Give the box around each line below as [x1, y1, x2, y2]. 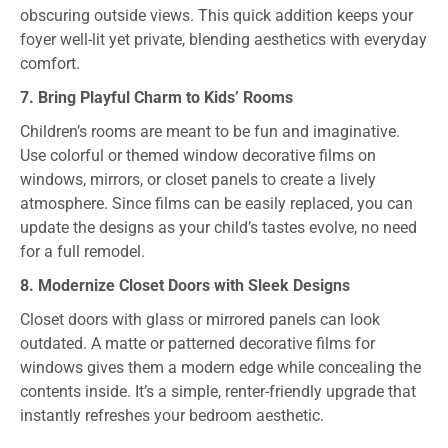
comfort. [20, 54, 80, 74]
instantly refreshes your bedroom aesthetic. [20, 406, 324, 426]
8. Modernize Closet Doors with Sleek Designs [20, 276, 350, 296]
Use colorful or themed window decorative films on [20, 146, 376, 166]
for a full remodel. [20, 242, 145, 262]
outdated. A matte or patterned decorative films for [20, 334, 375, 354]
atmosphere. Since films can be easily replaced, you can [20, 194, 413, 214]
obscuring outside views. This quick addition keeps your [20, 6, 413, 26]
